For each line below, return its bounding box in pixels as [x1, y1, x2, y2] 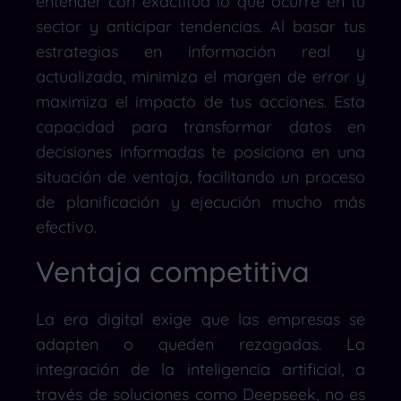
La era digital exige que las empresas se [36, 308, 365, 329]
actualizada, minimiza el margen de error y [36, 65, 365, 87]
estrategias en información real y [36, 40, 365, 62]
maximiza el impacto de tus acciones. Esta [36, 90, 365, 112]
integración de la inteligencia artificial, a [36, 358, 365, 380]
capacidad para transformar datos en [36, 115, 365, 137]
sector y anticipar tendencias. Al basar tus [36, 15, 365, 37]
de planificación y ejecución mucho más [36, 191, 365, 212]
